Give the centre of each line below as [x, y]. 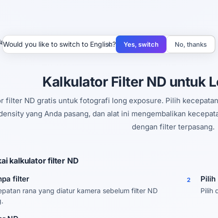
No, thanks [191, 44]
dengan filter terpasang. [173, 127]
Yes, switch [141, 44]
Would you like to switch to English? [59, 44]
